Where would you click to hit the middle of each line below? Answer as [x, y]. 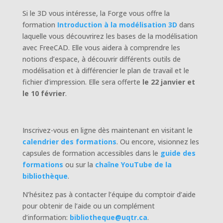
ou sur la [78, 164]
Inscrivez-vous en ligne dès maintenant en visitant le [107, 130]
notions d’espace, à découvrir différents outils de [101, 59]
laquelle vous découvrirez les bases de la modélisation [110, 36]
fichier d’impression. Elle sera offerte [81, 82]
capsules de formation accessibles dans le [91, 153]
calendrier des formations [69, 141]
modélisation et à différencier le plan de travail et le [106, 70]
